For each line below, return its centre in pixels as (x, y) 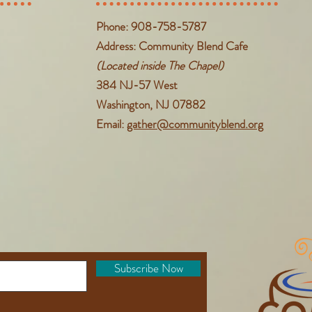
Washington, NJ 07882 (151, 104)
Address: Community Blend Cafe (172, 46)
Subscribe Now (148, 268)
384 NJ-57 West (137, 85)
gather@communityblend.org (195, 124)
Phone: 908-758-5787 (151, 26)
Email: (111, 124)
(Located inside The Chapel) (160, 65)
